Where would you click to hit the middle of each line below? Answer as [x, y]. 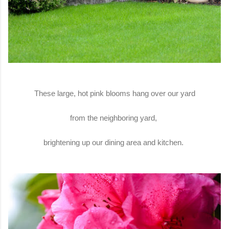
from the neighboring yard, [114, 118]
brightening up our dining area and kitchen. [114, 142]
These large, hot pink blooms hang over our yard [114, 93]
